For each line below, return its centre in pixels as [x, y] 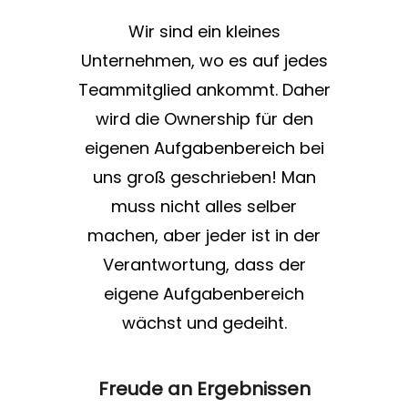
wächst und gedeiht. [204, 323]
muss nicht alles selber [204, 207]
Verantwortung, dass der [204, 265]
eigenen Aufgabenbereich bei [204, 148]
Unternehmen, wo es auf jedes [204, 61]
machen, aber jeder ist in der [204, 236]
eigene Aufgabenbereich [204, 294]
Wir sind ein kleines [204, 32]
